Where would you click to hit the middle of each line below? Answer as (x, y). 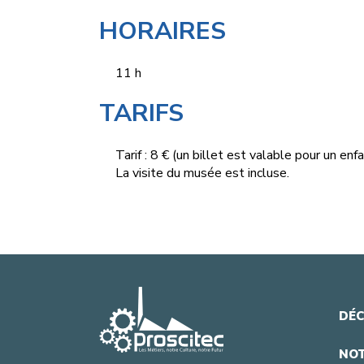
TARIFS (141, 114)
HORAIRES (162, 32)
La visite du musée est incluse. (202, 173)
